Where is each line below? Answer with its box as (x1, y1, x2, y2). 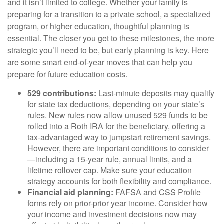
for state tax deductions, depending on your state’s (27, 98, 204, 110)
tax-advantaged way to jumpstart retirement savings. (27, 131, 211, 143)
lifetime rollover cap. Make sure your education (27, 164, 192, 176)
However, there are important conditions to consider (27, 142, 209, 154)
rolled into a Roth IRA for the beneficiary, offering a (27, 120, 205, 132)
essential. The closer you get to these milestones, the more (7, 32, 214, 44)
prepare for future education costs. (7, 68, 127, 80)
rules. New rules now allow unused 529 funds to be (27, 109, 208, 121)
